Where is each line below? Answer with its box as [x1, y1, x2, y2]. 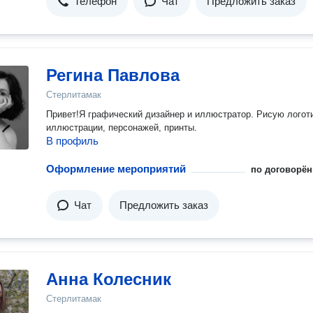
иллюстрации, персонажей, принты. [46, 122, 197, 133]
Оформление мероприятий [46, 163, 186, 175]
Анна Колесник [46, 270, 171, 289]
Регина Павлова [46, 66, 180, 85]
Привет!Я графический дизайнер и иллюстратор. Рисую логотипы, [46, 109, 256, 119]
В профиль [46, 135, 99, 147]
